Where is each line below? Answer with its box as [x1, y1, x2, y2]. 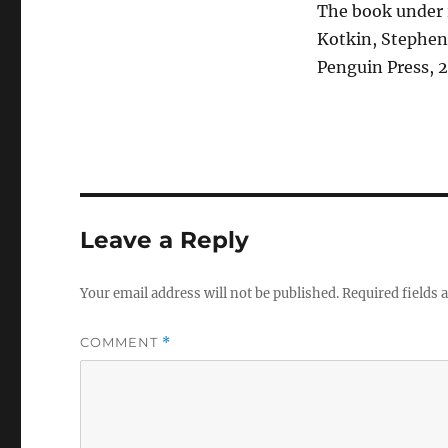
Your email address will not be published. [80, 285, 340, 303]
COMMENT [80, 334, 163, 351]
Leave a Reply [80, 226, 250, 255]
